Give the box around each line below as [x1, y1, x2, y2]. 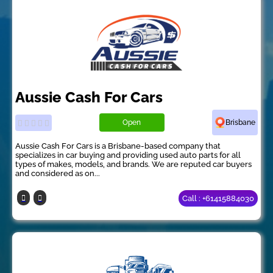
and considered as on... [15, 169, 100, 179]
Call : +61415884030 [182, 194, 254, 204]
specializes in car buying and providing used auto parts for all [15, 151, 241, 160]
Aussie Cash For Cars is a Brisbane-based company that [15, 141, 221, 151]
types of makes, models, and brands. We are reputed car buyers [15, 160, 252, 169]
